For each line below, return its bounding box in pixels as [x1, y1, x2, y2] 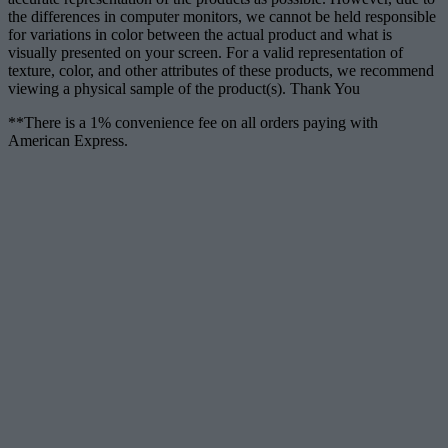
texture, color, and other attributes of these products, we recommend [8, 61, 434, 79]
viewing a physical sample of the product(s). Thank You [8, 79, 360, 97]
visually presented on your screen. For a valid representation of [8, 43, 403, 61]
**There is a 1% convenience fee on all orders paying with [8, 113, 378, 131]
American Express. [8, 131, 128, 149]
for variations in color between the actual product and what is [8, 25, 392, 43]
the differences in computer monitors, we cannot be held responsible [8, 7, 436, 25]
